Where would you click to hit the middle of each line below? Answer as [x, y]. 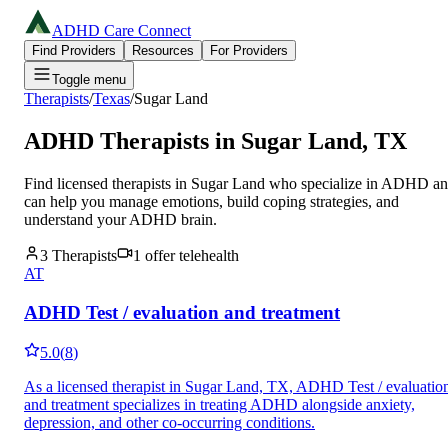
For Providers [249, 50]
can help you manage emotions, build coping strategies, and [211, 201]
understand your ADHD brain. [120, 219]
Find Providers [74, 50]
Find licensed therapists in [107, 183]
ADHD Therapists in [132, 140]
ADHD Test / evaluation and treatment [182, 312]
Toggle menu [89, 79]
